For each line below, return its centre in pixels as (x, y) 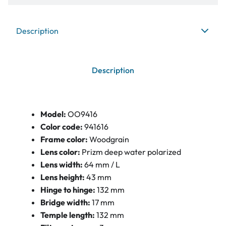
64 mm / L (102, 164)
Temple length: (68, 215)
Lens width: (62, 164)
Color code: (62, 127)
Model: (54, 114)
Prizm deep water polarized (131, 152)
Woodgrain (109, 139)
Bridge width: (65, 202)
